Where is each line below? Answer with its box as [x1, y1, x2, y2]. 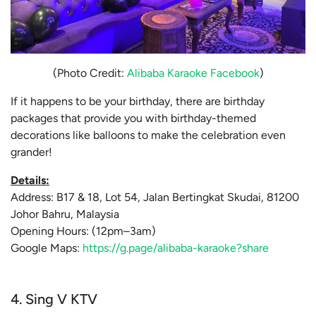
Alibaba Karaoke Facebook [126, 66, 260, 80]
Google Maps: [11, 241, 83, 255]
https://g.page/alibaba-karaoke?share [83, 241, 269, 255]
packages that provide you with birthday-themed [11, 111, 256, 126]
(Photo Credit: [52, 66, 127, 80]
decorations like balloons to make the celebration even [11, 128, 286, 142]
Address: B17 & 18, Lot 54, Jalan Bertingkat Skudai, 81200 [11, 190, 299, 205]
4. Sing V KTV [11, 291, 97, 308]
